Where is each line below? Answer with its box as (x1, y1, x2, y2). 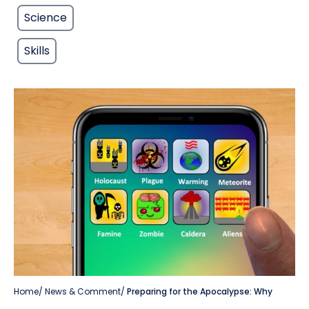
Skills (24, 43, 50, 59)
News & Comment (45, 285, 121, 297)
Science (24, 10, 67, 26)
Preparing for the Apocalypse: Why (127, 285, 272, 297)
